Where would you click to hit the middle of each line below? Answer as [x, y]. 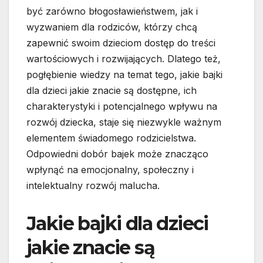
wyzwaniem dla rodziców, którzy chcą [112, 27]
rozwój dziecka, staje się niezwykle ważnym [124, 122]
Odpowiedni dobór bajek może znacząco [117, 154]
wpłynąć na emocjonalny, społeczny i [110, 170]
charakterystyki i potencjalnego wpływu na [122, 107]
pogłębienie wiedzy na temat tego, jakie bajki [124, 75]
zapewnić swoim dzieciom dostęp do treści [121, 43]
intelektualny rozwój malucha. [93, 186]
